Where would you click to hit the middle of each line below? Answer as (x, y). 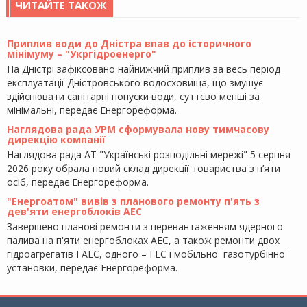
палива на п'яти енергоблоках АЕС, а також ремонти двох (143, 240)
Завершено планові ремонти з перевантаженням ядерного (145, 226)
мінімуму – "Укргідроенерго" (82, 54)
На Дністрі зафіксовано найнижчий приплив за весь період (144, 69)
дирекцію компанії (56, 139)
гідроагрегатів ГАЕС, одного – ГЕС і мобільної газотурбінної (147, 254)
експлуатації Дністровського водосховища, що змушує (135, 83)
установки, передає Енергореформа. (92, 268)
